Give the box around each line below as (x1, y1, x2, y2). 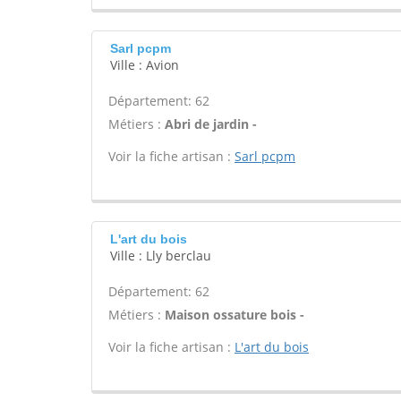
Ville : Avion (110, 56, 179, 73)
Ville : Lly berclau (110, 247, 211, 264)
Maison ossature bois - (165, 306, 304, 323)
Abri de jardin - (165, 115, 257, 132)
